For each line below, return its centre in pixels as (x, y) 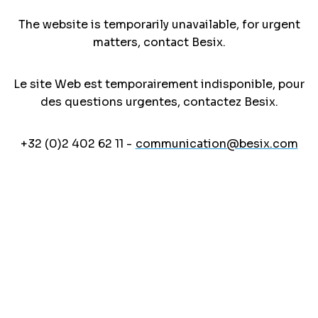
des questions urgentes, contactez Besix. (159, 102)
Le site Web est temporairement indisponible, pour (159, 84)
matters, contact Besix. (159, 42)
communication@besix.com (216, 143)
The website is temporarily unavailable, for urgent (159, 24)
